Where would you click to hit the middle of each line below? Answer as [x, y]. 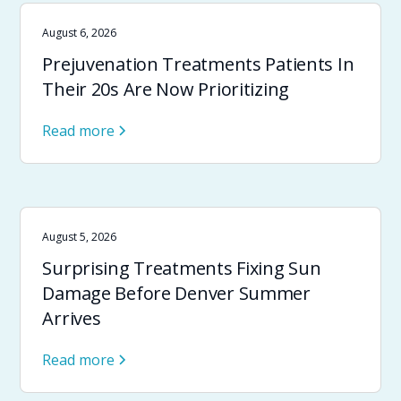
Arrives [72, 318]
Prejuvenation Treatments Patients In [198, 64]
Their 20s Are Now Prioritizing [166, 89]
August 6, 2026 [80, 33]
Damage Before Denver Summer [176, 293]
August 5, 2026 [80, 237]
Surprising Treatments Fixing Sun [182, 268]
